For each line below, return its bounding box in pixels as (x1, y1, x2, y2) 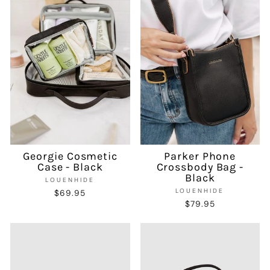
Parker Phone (164, 149, 236, 163)
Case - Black (37, 160, 103, 174)
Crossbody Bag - (156, 160, 243, 174)
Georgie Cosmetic (22, 149, 118, 163)
